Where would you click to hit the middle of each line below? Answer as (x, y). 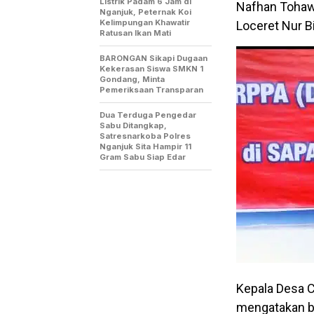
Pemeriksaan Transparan (151, 89)
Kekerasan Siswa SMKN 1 (151, 68)
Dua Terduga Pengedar (148, 115)
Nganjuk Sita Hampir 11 (145, 146)
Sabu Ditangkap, (133, 125)
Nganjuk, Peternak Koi (145, 12)
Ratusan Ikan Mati (135, 33)
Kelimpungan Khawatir (145, 22)
